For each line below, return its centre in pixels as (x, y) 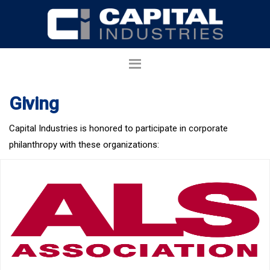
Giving (34, 103)
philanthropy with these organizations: (84, 145)
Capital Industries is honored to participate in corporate (118, 128)
